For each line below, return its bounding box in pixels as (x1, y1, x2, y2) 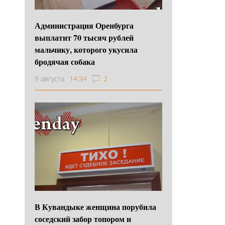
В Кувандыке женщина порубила (35, 200, 156, 212)
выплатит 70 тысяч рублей (35, 31, 134, 43)
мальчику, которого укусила (35, 43, 138, 55)
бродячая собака (35, 55, 95, 67)
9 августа (35, 73, 64, 83)
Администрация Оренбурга (35, 19, 134, 31)
